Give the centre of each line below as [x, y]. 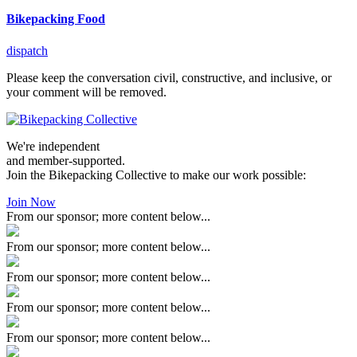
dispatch [27, 50]
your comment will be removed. [86, 92]
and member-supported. [66, 160]
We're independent [53, 146]
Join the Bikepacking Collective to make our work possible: [156, 175]
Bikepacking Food [56, 19]
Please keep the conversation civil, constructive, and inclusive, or [169, 77]
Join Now [31, 202]
